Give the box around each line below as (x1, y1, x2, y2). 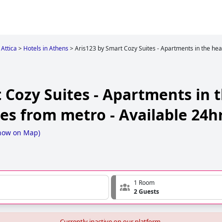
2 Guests (134, 187, 159, 196)
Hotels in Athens (23, 44, 68, 53)
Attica (1, 44, 17, 53)
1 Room (134, 178, 155, 187)
